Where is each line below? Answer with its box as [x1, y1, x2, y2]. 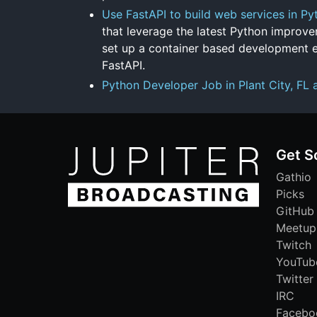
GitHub [276, 203, 314, 218]
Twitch [276, 237, 311, 252]
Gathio [276, 169, 311, 184]
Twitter [276, 271, 313, 286]
